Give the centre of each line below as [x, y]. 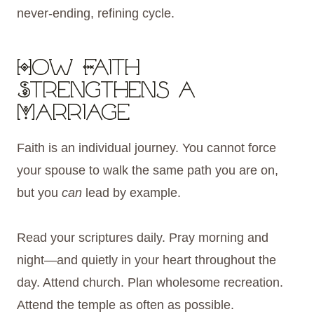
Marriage [73, 115]
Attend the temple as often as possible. [125, 305]
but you [39, 193]
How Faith [78, 70]
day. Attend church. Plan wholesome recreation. [150, 283]
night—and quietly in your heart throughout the [146, 260]
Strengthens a [106, 92]
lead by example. [131, 193]
